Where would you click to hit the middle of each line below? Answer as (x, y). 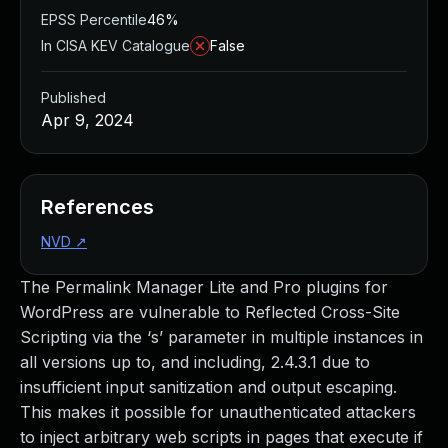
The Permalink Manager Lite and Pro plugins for (204, 287)
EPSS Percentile (94, 19)
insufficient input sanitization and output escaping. (208, 387)
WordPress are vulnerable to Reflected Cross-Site (210, 312)
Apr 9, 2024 (87, 120)
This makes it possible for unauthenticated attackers (218, 412)
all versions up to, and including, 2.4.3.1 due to (195, 362)
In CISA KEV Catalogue (115, 45)
